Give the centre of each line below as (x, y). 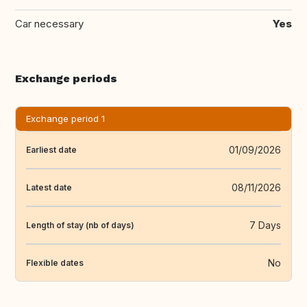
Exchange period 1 (65, 119)
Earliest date (51, 149)
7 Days (265, 225)
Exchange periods (66, 79)
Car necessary (49, 24)
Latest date (49, 187)
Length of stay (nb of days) (80, 225)
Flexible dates (55, 262)
